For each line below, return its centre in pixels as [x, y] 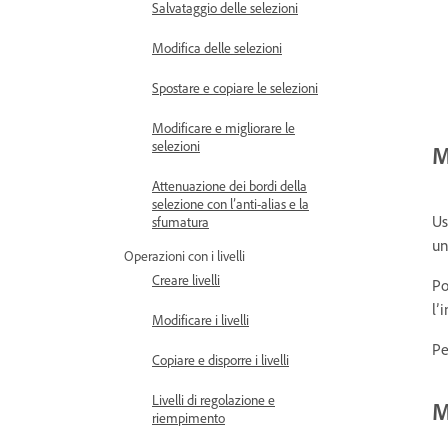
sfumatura [180, 221]
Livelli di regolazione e [213, 399]
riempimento [188, 417]
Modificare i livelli [200, 319]
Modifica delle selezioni [217, 47]
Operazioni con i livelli [184, 255]
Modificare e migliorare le [223, 127]
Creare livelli [186, 279]
